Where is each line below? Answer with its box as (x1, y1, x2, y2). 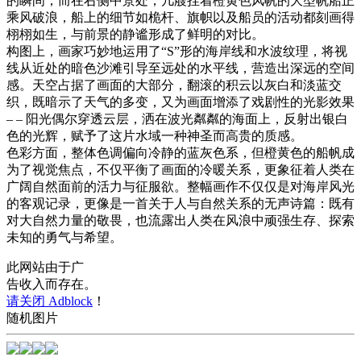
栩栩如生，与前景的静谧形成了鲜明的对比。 (6, 27, 264, 41)
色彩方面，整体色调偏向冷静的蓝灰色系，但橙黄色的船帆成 (6, 145, 355, 160)
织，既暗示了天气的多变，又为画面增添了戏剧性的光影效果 (6, 94, 355, 109)
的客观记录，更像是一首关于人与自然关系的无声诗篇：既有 (6, 196, 355, 210)
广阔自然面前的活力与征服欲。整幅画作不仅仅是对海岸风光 (6, 179, 355, 193)
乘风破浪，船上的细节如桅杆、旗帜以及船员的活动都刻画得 (6, 10, 355, 24)
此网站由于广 (6, 259, 84, 274)
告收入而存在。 (6, 276, 97, 291)
